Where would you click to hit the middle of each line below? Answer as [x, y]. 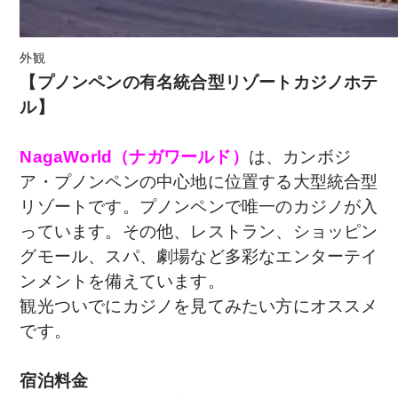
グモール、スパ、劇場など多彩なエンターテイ [199, 256]
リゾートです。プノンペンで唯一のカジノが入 [199, 206]
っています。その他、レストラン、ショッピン [199, 231]
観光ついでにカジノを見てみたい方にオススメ [199, 306]
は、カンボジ [299, 156]
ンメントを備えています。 [122, 281]
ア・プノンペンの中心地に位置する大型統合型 [199, 181]
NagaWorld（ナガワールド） [134, 156]
